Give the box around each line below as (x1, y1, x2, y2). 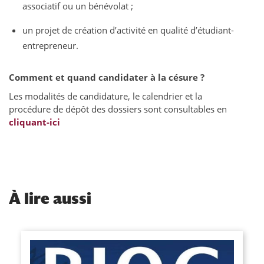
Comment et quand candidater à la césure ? (9, 71, 204, 84)
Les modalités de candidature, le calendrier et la (9, 90, 202, 103)
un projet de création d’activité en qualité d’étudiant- (22, 24, 234, 37)
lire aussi (21, 190, 91, 208)
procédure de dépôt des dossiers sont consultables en (9, 103, 227, 115)
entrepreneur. (22, 39, 78, 52)
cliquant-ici (9, 116, 60, 128)
